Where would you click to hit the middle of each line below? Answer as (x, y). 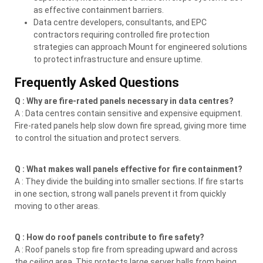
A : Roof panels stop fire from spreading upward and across (126, 249)
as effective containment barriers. (99, 10)
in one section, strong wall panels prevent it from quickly (120, 193)
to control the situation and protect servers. (98, 138)
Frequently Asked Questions (97, 82)
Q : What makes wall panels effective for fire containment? (129, 169)
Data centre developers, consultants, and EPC (120, 22)
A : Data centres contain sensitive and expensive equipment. (129, 113)
